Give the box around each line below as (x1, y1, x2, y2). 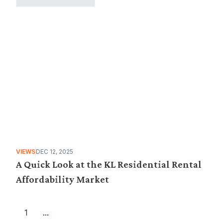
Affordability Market (16, 174, 109, 185)
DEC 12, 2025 (36, 148, 73, 155)
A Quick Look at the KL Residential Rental (16, 159, 202, 170)
